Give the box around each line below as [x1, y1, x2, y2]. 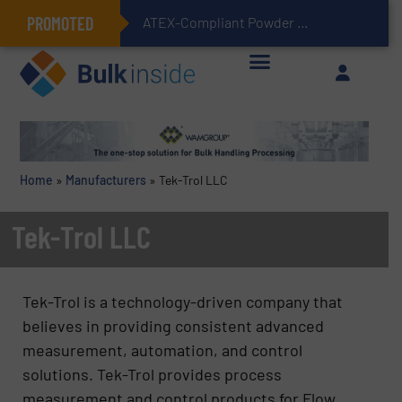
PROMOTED [27, 13, 93, 34]
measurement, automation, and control [22, 339, 303, 360]
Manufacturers [65, 172, 146, 188]
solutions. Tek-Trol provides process [22, 363, 283, 384]
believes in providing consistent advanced [22, 315, 325, 336]
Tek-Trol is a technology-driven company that [22, 291, 344, 311]
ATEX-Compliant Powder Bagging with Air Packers [297, 13, 309, 31]
